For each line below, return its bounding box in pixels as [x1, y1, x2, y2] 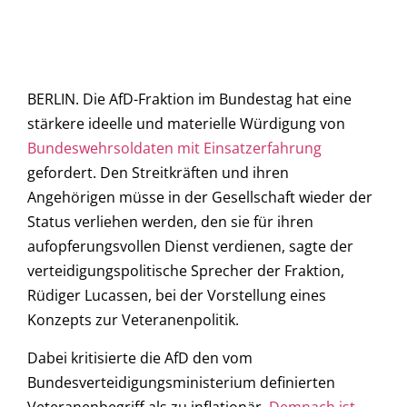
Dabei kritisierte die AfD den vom [27, 347, 253, 368]
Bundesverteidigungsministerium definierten [27, 372, 335, 392]
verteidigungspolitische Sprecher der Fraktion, [27, 261, 344, 282]
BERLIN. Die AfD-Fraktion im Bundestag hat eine [27, 89, 352, 110]
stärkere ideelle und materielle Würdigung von [27, 114, 345, 134]
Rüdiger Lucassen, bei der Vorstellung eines [27, 285, 326, 306]
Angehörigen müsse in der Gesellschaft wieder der [27, 187, 372, 208]
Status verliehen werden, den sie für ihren [27, 212, 313, 233]
